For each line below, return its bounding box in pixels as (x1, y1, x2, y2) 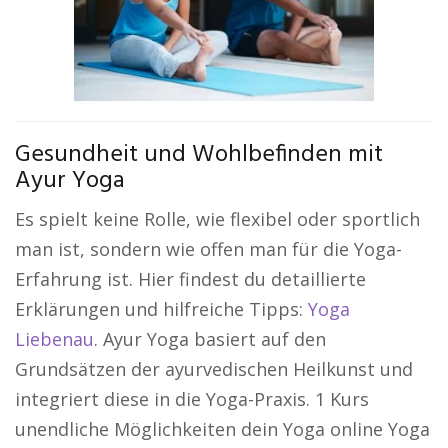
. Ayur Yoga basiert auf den (94, 327, 326, 351)
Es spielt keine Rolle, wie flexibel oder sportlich (15, 207, 420, 231)
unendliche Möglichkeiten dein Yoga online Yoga (15, 417, 430, 441)
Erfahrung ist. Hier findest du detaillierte (15, 267, 366, 291)
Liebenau (15, 327, 94, 351)
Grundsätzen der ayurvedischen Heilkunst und (15, 357, 413, 381)
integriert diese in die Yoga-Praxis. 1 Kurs (15, 387, 369, 411)
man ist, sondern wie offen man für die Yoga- (15, 237, 402, 261)
